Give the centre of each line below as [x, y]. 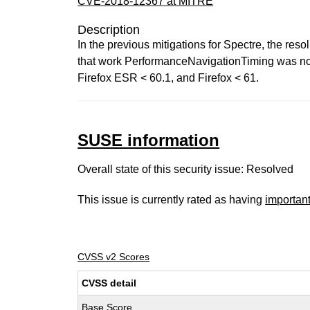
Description [109, 30]
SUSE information [149, 140]
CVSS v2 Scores [114, 257]
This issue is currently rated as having [172, 200]
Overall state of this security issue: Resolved [186, 169]
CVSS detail [109, 283]
